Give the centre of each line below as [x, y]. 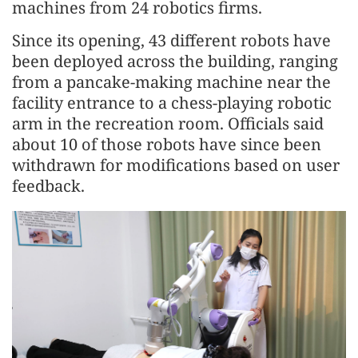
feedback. [48, 185]
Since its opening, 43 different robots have [171, 40]
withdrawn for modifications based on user [176, 165]
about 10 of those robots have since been [167, 144]
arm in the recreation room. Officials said [168, 123]
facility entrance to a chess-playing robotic [172, 102]
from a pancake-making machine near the [171, 82]
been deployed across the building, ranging [175, 61]
